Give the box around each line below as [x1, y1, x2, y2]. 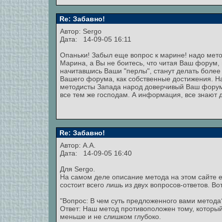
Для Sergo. [60, 165, 95, 173]
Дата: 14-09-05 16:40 [60, 149, 132, 157]
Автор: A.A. [60, 141, 98, 149]
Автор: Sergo [60, 27, 104, 35]
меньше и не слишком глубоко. [60, 213, 161, 221]
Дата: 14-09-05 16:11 [60, 35, 131, 43]
